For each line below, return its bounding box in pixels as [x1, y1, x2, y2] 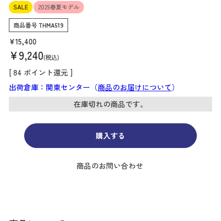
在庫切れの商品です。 [74, 99, 147, 110]
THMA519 [38, 21, 64, 30]
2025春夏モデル [37, 2, 79, 11]
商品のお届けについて [97, 82, 172, 93]
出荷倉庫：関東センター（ [8, 82, 98, 93]
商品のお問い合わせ [76, 160, 143, 171]
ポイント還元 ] [23, 67, 73, 78]
